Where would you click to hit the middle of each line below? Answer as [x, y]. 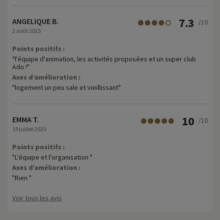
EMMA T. [26, 119]
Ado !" [21, 67]
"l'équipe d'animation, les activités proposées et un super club [104, 59]
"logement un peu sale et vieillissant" [67, 87]
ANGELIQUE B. [35, 21]
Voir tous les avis [37, 198]
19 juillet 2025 [29, 129]
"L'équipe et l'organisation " [52, 157]
